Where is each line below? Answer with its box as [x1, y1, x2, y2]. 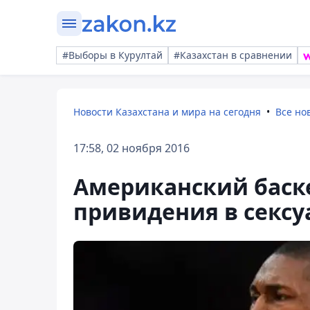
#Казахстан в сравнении [174, 48, 292, 62]
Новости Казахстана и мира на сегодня [73, 105, 261, 118]
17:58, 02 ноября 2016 [73, 140, 190, 156]
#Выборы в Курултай [62, 48, 163, 62]
